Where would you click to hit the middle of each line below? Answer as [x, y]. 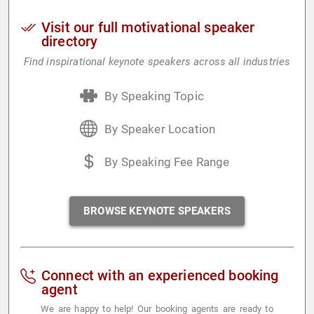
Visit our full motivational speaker [148, 27]
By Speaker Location [160, 129]
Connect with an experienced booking [160, 275]
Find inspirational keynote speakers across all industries [157, 62]
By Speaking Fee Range [167, 162]
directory [70, 41]
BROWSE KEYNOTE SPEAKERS [157, 211]
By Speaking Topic [154, 96]
